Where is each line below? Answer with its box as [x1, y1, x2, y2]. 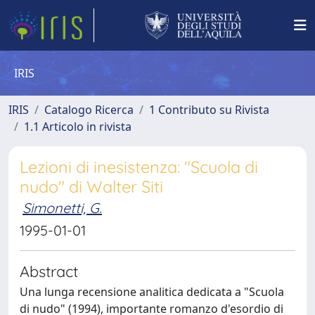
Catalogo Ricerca [44, 102, 134, 117]
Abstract [20, 262, 78, 281]
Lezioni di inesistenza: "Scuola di [20, 157, 258, 177]
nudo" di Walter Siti [20, 176, 163, 197]
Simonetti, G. [22, 199, 102, 217]
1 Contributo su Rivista [149, 102, 269, 117]
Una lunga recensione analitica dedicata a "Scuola [20, 284, 284, 300]
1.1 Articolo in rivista [24, 119, 131, 134]
